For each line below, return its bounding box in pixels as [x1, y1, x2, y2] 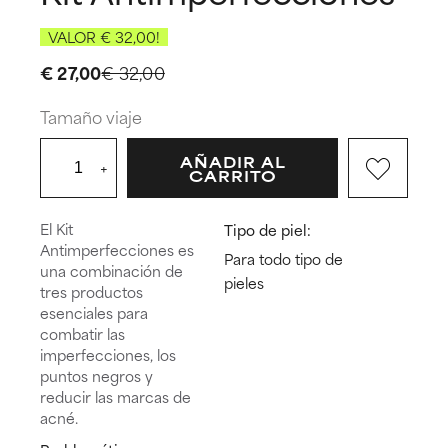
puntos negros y [40, 364, 153, 388]
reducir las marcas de [40, 385, 191, 409]
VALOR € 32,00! [48, 25, 160, 49]
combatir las [40, 322, 125, 346]
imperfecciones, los [40, 343, 176, 367]
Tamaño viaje [40, 103, 142, 130]
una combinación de [40, 259, 183, 283]
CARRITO [188, 163, 277, 187]
